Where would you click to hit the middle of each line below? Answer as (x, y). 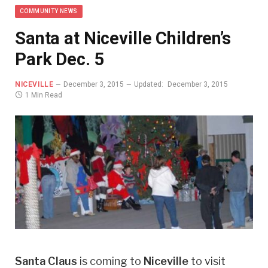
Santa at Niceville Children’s (123, 38)
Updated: (149, 84)
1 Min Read (44, 95)
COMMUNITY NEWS (49, 11)
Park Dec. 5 (60, 59)
